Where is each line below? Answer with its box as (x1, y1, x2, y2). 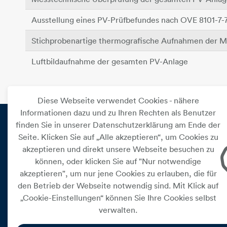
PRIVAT (132, 137, 161, 146)
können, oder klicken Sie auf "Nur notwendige (35, 156, 201, 166)
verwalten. (99, 205, 137, 215)
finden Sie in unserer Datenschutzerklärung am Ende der (16, 120, 220, 130)
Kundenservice (132, 197, 186, 207)
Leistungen (132, 179, 173, 190)
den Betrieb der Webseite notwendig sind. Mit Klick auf (18, 180, 218, 191)
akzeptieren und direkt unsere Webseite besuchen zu (22, 144, 214, 154)
